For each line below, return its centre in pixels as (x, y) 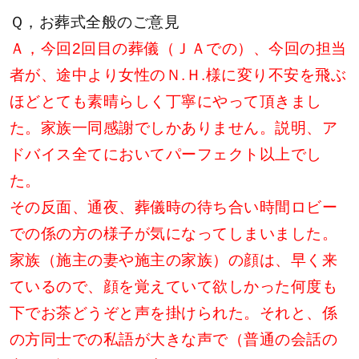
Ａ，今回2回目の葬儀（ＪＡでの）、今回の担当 (178, 48)
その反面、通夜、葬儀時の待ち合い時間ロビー (174, 207)
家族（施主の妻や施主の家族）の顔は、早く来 (174, 260)
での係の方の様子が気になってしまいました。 (174, 234)
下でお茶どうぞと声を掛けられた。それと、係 (174, 313)
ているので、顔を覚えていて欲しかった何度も (174, 286)
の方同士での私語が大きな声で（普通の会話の (174, 339)
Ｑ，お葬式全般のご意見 (95, 22)
